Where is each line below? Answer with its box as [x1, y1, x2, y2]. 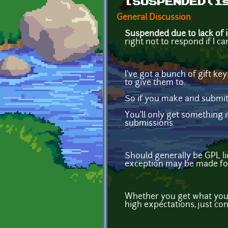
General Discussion [117, 13, 191, 22]
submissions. [125, 119, 175, 128]
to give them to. [125, 78, 185, 87]
